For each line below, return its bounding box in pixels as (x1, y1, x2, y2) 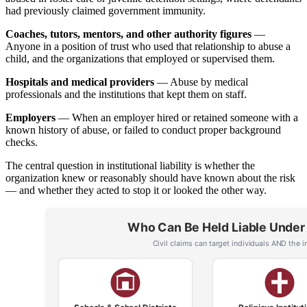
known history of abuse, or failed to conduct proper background (5, 123, 281, 136)
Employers (5, 111, 56, 123)
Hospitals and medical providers (5, 75, 154, 88)
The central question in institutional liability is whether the (5, 159, 255, 171)
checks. (5, 136, 38, 148)
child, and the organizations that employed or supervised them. (5, 52, 275, 64)
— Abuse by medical (154, 75, 248, 88)
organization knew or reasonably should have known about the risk (5, 171, 295, 184)
